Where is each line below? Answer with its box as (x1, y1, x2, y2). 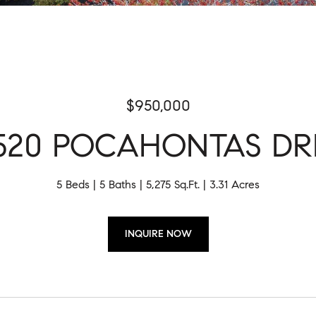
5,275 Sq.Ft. (146, 178, 200, 191)
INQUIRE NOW (124, 228, 192, 240)
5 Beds (56, 178, 90, 191)
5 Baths (99, 178, 136, 191)
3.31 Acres (209, 178, 260, 191)
